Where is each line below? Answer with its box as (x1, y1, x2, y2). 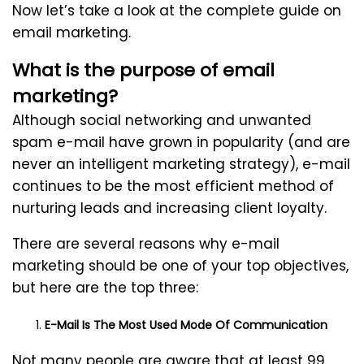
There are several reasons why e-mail (12, 234, 279, 254)
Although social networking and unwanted (12, 110, 311, 131)
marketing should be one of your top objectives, (12, 256, 349, 276)
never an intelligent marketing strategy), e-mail (12, 154, 350, 175)
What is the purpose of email (12, 58, 275, 84)
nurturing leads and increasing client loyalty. (12, 198, 327, 219)
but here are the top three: (12, 278, 198, 298)
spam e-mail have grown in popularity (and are (12, 132, 350, 153)
